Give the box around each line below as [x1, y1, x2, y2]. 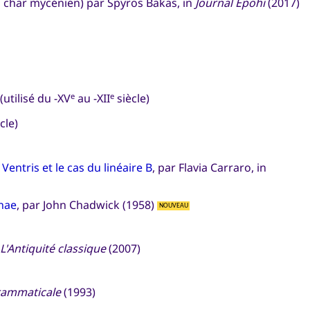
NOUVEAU [158, 201, 188, 210]
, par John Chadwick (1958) [16, 197, 157, 213]
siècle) [113, 90, 149, 106]
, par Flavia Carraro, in [152, 160, 266, 176]
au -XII [74, 90, 110, 106]
